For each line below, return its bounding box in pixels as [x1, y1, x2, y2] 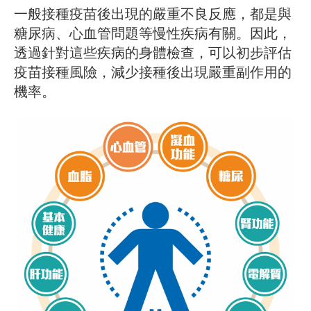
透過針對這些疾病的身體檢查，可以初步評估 [14, 45, 292, 61]
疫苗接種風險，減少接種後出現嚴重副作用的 [14, 65, 292, 81]
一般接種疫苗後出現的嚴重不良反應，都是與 [14, 6, 292, 22]
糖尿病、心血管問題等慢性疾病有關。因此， [14, 26, 292, 42]
